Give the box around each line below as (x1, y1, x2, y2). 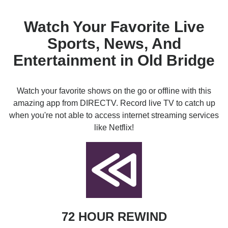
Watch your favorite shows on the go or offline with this (17, 87, 211, 95)
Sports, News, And (47, 35, 181, 52)
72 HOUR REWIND (61, 210, 167, 223)
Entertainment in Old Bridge (13, 52, 215, 69)
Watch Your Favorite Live (23, 18, 205, 35)
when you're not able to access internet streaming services (9, 111, 219, 120)
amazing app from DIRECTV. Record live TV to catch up (13, 99, 215, 107)
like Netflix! (94, 123, 134, 132)
